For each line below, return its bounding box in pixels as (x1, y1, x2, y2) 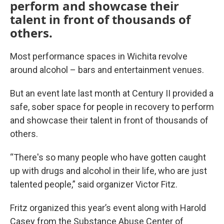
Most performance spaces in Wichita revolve (10, 50, 187, 61)
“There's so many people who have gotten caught (10, 151, 206, 162)
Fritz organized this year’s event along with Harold (10, 202, 206, 213)
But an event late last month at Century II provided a (10, 87, 213, 98)
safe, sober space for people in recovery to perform (10, 101, 214, 112)
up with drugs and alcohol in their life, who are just (10, 165, 207, 176)
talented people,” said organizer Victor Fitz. (10, 178, 177, 189)
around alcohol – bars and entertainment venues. (10, 64, 204, 75)
